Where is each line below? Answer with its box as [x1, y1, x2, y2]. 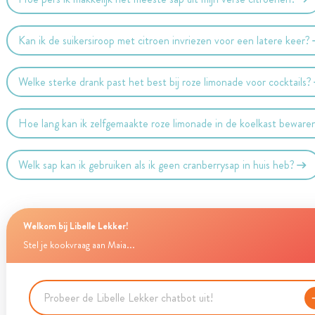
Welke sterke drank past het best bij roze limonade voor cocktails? [18, 73, 312, 90]
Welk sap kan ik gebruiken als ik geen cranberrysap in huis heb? [18, 156, 295, 173]
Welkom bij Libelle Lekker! [22, 219, 129, 233]
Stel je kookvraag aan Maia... [22, 238, 135, 252]
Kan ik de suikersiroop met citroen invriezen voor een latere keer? [18, 32, 311, 49]
